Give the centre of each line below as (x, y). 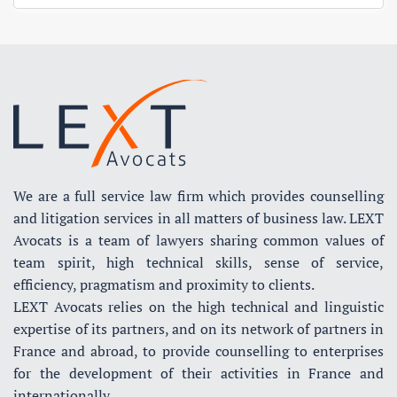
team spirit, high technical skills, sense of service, (198, 262)
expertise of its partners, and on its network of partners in (198, 328)
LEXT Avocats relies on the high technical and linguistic (198, 306)
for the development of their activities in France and (198, 373)
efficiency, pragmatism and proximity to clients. (164, 284)
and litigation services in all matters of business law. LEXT (198, 218)
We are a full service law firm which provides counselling (198, 195)
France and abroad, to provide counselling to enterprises (198, 350)
